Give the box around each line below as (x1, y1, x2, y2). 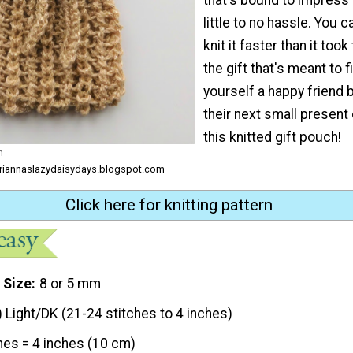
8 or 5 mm (39, 275, 102, 292)
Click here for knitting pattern (65, 195, 273, 215)
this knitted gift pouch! (203, 128, 341, 145)
